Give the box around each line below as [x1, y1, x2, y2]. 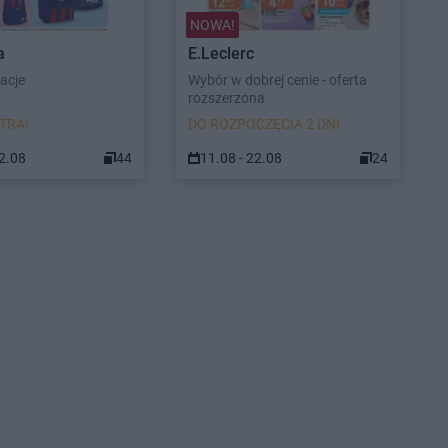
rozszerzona [188, 90, 265, 106]
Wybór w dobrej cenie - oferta [188, 72, 367, 88]
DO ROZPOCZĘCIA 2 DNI [188, 116, 340, 132]
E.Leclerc [188, 44, 254, 63]
